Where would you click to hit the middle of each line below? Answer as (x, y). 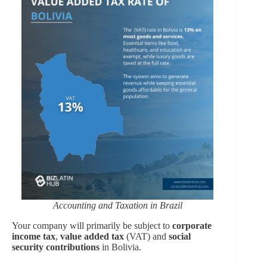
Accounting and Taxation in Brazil (117, 205)
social (180, 236)
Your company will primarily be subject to (92, 225)
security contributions (56, 247)
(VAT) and (146, 236)
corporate (192, 225)
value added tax (92, 236)
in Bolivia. (120, 247)
